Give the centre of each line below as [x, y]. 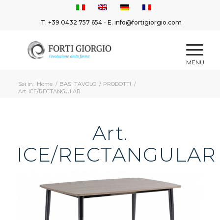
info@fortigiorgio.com [148, 23]
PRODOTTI [117, 84]
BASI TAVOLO [78, 84]
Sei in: [26, 84]
